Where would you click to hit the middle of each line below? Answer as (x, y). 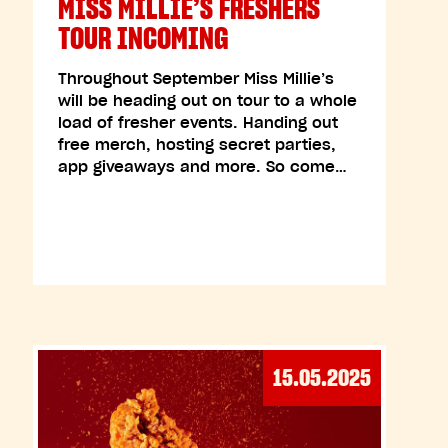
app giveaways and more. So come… (202, 166)
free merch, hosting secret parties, (196, 144)
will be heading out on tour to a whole (207, 100)
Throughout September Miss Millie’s (195, 78)
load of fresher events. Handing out (197, 122)
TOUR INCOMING (143, 38)
